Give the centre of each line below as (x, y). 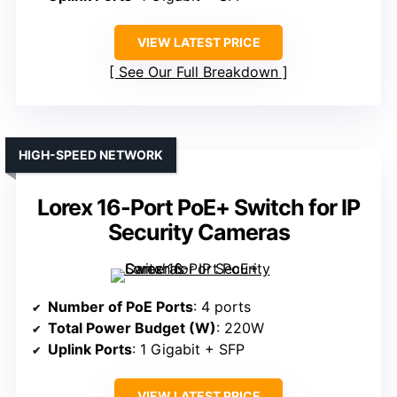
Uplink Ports (90, 350)
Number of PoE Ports (121, 307)
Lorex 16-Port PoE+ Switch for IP (198, 208)
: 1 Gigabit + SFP (188, 350)
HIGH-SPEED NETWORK (91, 155)
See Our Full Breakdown (198, 72)
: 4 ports (222, 307)
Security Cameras (198, 233)
